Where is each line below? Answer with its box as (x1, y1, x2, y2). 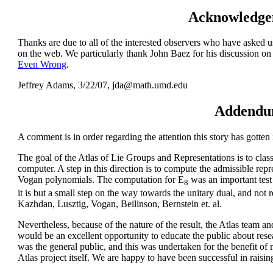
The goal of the (18, 152, 78, 163)
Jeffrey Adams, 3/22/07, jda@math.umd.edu (18, 80, 188, 91)
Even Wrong (18, 59, 66, 70)
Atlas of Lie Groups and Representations (78, 152, 235, 163)
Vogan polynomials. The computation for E (18, 174, 184, 185)
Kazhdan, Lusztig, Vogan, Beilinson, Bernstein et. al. (18, 199, 222, 210)
